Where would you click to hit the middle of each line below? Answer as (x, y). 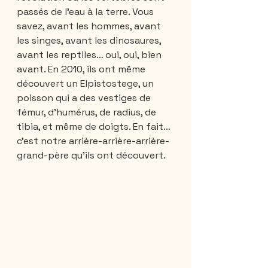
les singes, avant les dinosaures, (90, 40)
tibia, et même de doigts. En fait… (95, 126)
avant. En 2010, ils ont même (82, 69)
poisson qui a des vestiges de (85, 98)
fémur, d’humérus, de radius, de (88, 112)
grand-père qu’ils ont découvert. (91, 155)
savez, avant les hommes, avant (90, 26)
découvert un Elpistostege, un (86, 83)
